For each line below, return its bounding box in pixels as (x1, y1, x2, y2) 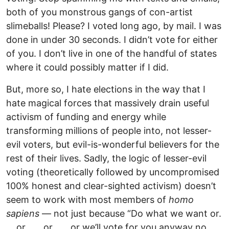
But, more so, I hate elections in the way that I (6, 83, 205, 95)
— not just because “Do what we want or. (39, 208, 221, 219)
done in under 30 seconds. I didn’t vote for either (6, 34, 218, 45)
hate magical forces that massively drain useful (6, 97, 209, 108)
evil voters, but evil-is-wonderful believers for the (6, 139, 219, 150)
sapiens (6, 208, 39, 219)
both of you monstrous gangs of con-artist (6, 6, 193, 17)
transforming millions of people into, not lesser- (6, 125, 212, 136)
